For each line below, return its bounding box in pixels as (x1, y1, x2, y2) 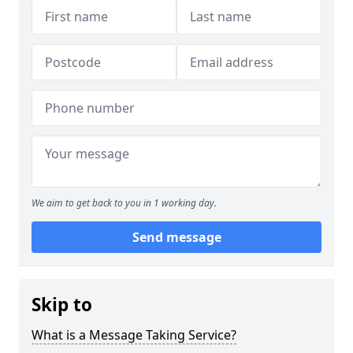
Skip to (32, 292, 92, 317)
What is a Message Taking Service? (32, 326, 236, 344)
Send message (132, 229, 221, 246)
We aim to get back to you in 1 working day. (32, 196, 217, 210)
